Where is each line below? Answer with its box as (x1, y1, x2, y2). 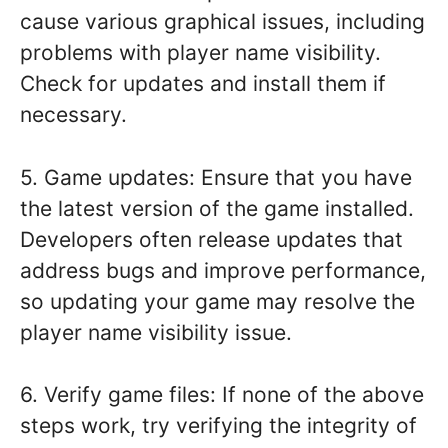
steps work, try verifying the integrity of (20, 413, 417, 439)
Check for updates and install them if (20, 71, 386, 97)
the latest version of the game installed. (20, 195, 414, 221)
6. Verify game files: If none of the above (20, 382, 424, 408)
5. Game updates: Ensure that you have (20, 164, 412, 190)
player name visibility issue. (20, 319, 292, 345)
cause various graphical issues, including (20, 9, 425, 35)
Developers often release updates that (20, 226, 403, 252)
